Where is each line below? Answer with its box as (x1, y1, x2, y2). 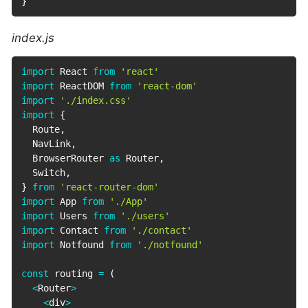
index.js (12, 31, 55, 45)
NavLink (21, 137, 71, 149)
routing (49, 267, 99, 279)
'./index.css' (60, 94, 132, 106)
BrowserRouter (21, 152, 110, 164)
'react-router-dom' (60, 181, 159, 192)
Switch (21, 166, 66, 178)
